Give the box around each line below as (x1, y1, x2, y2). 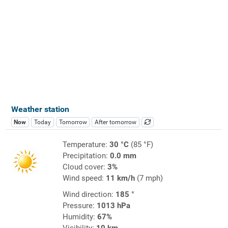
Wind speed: (62, 173, 106, 183)
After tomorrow (95, 118, 137, 126)
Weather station (11, 104, 69, 114)
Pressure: (62, 201, 97, 210)
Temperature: (62, 139, 109, 149)
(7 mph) (134, 173, 163, 183)
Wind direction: (62, 189, 116, 199)
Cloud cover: (62, 162, 107, 172)
